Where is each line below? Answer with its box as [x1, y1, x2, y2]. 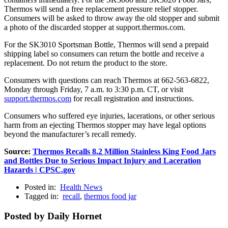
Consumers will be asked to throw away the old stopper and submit [4, 13, 219, 22]
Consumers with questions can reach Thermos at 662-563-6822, [4, 75, 209, 84]
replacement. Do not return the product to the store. [4, 58, 167, 67]
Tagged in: [24, 191, 61, 201]
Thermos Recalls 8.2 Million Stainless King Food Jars [33, 147, 216, 156]
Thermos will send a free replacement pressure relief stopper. [4, 4, 198, 13]
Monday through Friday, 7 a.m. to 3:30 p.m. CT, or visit [4, 84, 183, 94]
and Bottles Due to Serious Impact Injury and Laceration [4, 156, 201, 165]
